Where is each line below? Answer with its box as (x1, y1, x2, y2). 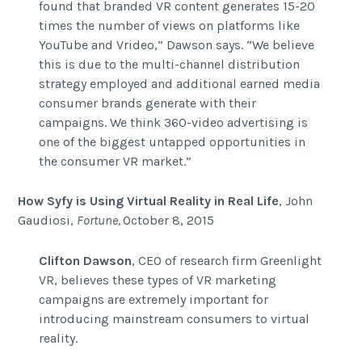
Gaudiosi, (18, 213, 78, 229)
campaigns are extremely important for (38, 291, 268, 307)
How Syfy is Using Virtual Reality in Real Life (18, 193, 280, 209)
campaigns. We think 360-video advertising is (38, 114, 308, 130)
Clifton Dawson (38, 252, 132, 268)
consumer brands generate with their (38, 95, 256, 111)
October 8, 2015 (123, 213, 215, 229)
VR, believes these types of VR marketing (38, 271, 276, 288)
